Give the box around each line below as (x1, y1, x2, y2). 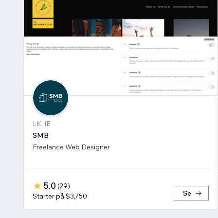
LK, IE (33, 119, 51, 128)
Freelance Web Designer (33, 143, 110, 152)
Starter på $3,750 (33, 192, 87, 201)
